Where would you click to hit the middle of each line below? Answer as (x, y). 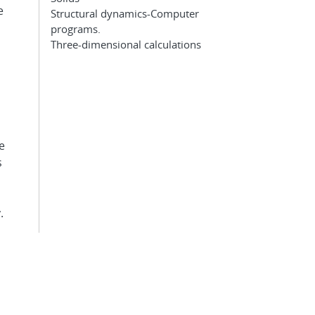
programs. (76, 29)
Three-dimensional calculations (126, 44)
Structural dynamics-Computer (125, 13)
